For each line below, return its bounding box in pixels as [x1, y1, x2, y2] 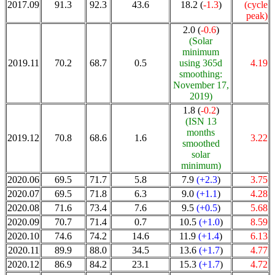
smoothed [182, 137, 220, 149]
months [187, 126, 215, 137]
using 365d [179, 57, 222, 68]
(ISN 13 [185, 115, 217, 126]
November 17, [172, 79, 229, 90]
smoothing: [179, 68, 222, 79]
